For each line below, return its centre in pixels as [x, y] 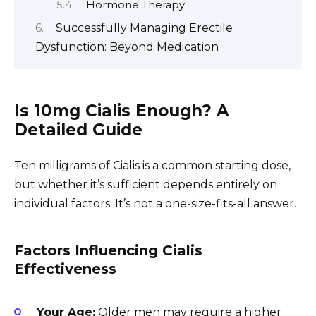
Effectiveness [65, 269]
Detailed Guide [78, 130]
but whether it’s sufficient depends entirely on [146, 185]
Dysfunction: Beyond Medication [127, 47]
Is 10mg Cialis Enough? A [122, 111]
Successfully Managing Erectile [144, 28]
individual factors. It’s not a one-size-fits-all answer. [155, 204]
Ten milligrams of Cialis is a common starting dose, [152, 166]
